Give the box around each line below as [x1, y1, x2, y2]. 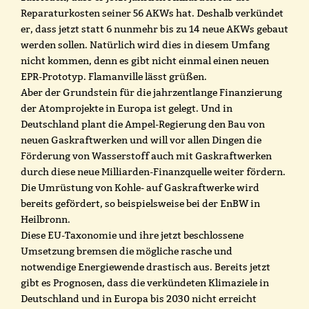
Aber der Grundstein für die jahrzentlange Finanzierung [21, 86, 282, 99]
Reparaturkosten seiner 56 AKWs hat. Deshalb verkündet [21, 6, 283, 19]
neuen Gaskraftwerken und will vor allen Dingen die [21, 133, 261, 146]
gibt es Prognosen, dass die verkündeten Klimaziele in [21, 276, 269, 289]
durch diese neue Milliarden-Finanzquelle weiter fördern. [21, 165, 286, 178]
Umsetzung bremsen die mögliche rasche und [21, 244, 232, 257]
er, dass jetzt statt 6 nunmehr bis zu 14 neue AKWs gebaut [21, 22, 288, 35]
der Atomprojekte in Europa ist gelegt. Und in [21, 101, 232, 114]
